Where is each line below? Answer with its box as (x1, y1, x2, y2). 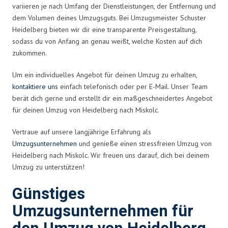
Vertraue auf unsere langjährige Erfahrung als (12, 127, 151, 136)
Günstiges (12, 182, 85, 206)
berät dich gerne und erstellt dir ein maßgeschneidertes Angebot (12, 93, 212, 103)
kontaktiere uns (12, 81, 58, 91)
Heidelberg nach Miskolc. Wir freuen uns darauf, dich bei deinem (12, 150, 209, 160)
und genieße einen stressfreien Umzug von (77, 138, 212, 148)
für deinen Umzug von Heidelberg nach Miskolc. (12, 105, 159, 115)
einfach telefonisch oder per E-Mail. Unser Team (58, 81, 208, 91)
